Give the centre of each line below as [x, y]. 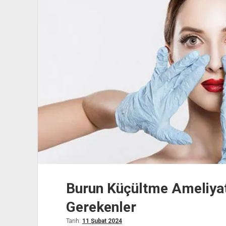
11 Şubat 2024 [102, 221]
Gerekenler [101, 207]
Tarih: [74, 221]
